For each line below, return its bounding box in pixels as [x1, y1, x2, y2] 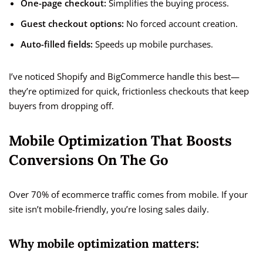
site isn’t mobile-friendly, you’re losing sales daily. [9, 203, 209, 215]
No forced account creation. [124, 18, 238, 30]
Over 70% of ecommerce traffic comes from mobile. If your [9, 188, 248, 201]
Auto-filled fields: [21, 38, 93, 50]
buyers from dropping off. [9, 100, 114, 112]
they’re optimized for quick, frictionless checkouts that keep [9, 85, 249, 97]
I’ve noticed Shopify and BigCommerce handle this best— [9, 70, 240, 83]
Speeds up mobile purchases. [93, 38, 213, 50]
